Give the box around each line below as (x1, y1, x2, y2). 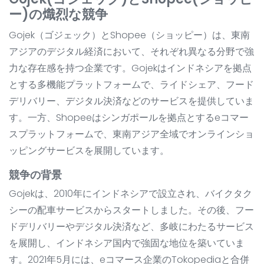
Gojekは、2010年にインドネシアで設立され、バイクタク (9, 187, 252, 201)
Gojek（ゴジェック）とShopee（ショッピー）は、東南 (9, 28, 250, 42)
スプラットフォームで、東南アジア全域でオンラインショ (9, 127, 254, 141)
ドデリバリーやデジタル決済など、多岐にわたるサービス (9, 220, 254, 234)
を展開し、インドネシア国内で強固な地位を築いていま (9, 236, 245, 250)
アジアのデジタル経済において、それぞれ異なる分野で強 (9, 45, 254, 59)
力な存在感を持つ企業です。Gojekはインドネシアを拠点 (9, 61, 252, 75)
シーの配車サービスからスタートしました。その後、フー (9, 203, 254, 217)
